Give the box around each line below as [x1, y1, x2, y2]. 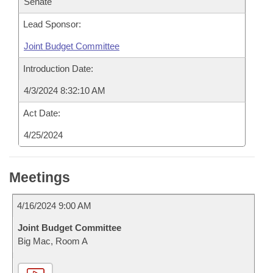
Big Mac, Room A [18, 236, 88, 246]
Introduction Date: [23, 63, 93, 74]
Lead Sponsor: [23, 19, 81, 29]
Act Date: [23, 108, 60, 118]
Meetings [9, 169, 70, 185]
